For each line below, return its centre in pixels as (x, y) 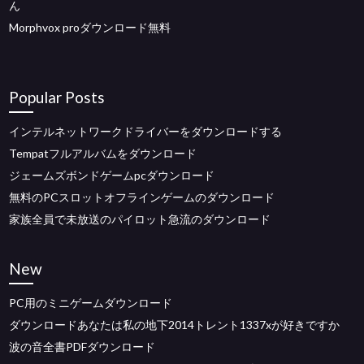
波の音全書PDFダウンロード (82, 347)
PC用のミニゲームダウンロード (91, 303)
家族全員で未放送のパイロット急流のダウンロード (140, 219)
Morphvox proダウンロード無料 (90, 27)
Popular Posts (57, 97)
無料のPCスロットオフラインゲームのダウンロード (142, 197)
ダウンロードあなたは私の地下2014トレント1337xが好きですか (175, 325)
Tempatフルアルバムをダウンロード (103, 153)
